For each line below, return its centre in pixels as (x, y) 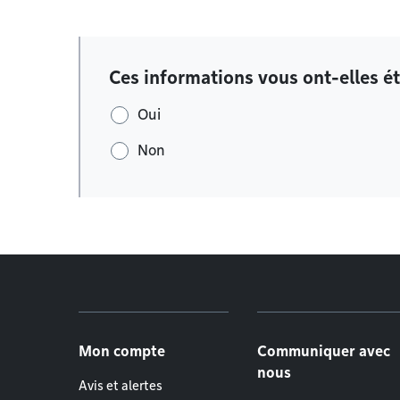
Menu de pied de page (228, 328)
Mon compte (122, 351)
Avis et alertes (121, 386)
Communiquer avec (324, 351)
